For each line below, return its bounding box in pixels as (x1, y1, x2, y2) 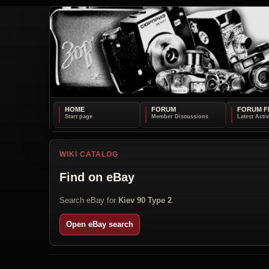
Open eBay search (66, 219, 133, 229)
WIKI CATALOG (59, 150, 118, 159)
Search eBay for (59, 195, 118, 205)
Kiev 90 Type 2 (118, 195, 172, 205)
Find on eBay (59, 170, 134, 184)
